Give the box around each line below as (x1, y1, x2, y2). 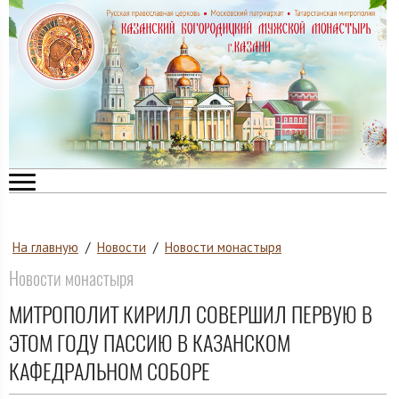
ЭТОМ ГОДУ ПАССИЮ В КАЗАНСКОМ (9, 328, 290, 357)
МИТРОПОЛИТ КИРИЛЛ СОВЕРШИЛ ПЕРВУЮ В (9, 299, 372, 329)
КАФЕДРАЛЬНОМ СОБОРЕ (9, 356, 210, 386)
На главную (12, 239, 78, 256)
